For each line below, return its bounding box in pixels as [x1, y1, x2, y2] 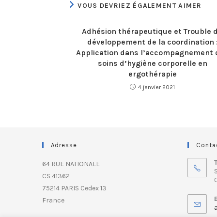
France [42, 196, 64, 204]
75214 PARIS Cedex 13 [42, 184, 107, 192]
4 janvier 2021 [138, 84, 175, 91]
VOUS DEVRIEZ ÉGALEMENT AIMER [77, 1, 202, 10]
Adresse [51, 141, 77, 149]
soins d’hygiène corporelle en [97, 59, 207, 68]
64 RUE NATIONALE [42, 160, 100, 168]
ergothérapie [128, 69, 177, 78]
